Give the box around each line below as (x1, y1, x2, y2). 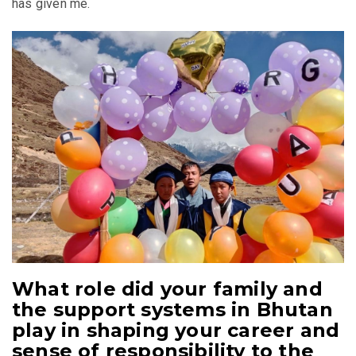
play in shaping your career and (12, 318, 340, 342)
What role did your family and (12, 277, 323, 300)
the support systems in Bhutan (12, 297, 333, 321)
